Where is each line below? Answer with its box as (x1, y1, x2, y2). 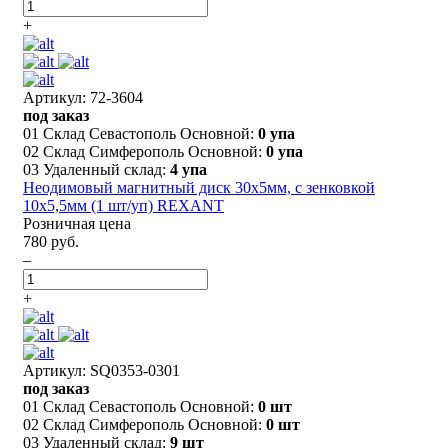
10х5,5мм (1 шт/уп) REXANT (23, 196, 224, 214)
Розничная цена (23, 214, 131, 232)
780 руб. (23, 232, 79, 250)
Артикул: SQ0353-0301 (23, 361, 180, 379)
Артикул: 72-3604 (23, 88, 143, 106)
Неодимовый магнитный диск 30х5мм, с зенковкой (23, 178, 375, 196)
